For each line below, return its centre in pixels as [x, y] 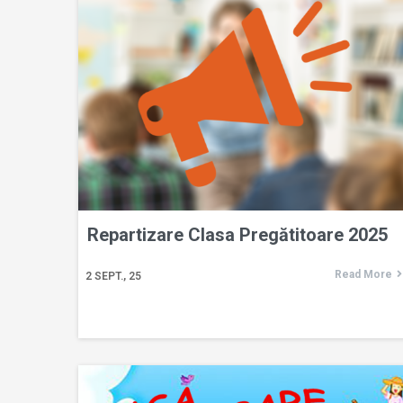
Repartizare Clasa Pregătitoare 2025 [237, 234]
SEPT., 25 [118, 276]
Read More [363, 274]
